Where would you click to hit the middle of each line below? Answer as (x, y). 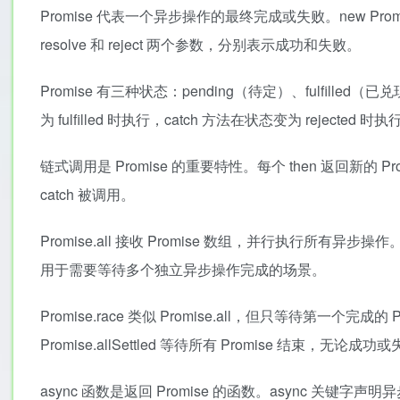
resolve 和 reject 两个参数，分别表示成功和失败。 (200, 44)
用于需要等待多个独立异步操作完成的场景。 (183, 269)
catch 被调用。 (87, 194)
